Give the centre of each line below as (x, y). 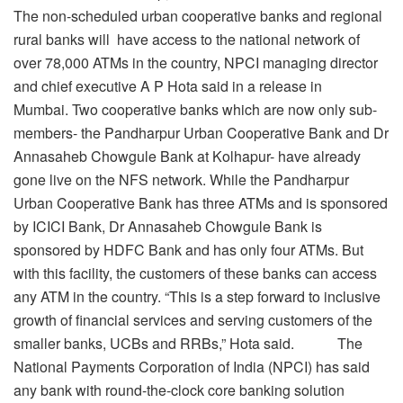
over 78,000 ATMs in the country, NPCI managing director (196, 62)
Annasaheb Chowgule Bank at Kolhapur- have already (187, 156)
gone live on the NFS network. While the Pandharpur (181, 179)
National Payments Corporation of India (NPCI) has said (192, 366)
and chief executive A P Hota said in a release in (168, 85)
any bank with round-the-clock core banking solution (179, 390)
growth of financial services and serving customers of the (193, 319)
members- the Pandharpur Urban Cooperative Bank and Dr (201, 132)
